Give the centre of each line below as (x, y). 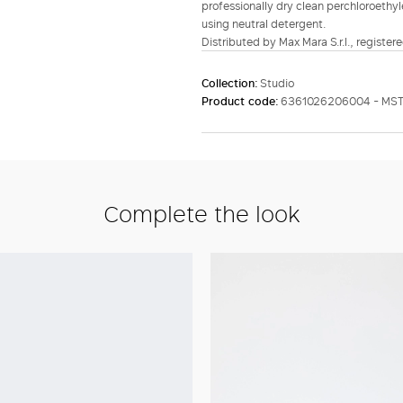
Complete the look (201, 213)
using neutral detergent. (264, 24)
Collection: (231, 83)
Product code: (241, 101)
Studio (277, 83)
